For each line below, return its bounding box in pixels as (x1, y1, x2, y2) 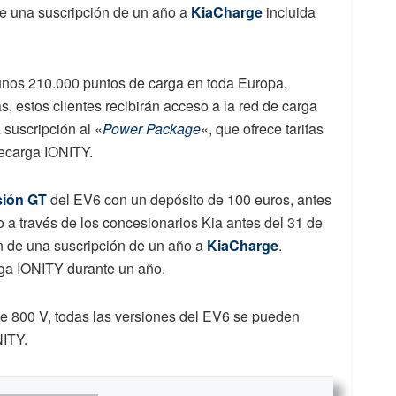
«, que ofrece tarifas (201, 118, 324, 139)
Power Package (103, 118, 201, 139)
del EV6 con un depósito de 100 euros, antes (47, 188, 331, 209)
